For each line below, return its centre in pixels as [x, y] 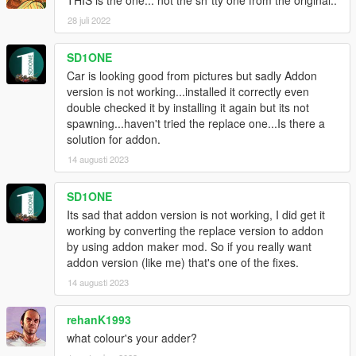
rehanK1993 [99, 319]
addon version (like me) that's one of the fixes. [183, 262]
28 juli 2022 [89, 19]
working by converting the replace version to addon [195, 230]
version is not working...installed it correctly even [188, 91]
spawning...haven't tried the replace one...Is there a [196, 123]
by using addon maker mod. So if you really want [189, 246]
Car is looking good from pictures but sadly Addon [192, 75]
